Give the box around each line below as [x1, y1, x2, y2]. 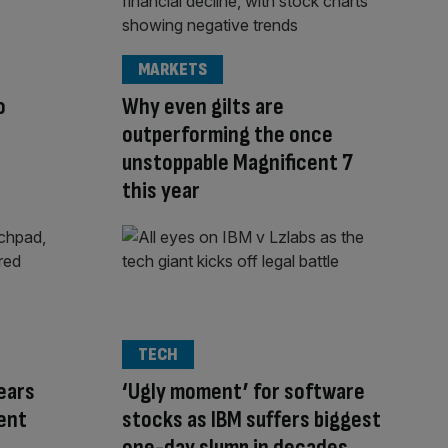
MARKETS [138, 59, 207, 81]
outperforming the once [122, 120, 333, 150]
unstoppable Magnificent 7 [122, 148, 353, 178]
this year [122, 176, 200, 206]
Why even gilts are [122, 92, 284, 122]
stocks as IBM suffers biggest [122, 404, 381, 434]
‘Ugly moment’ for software [122, 376, 365, 406]
